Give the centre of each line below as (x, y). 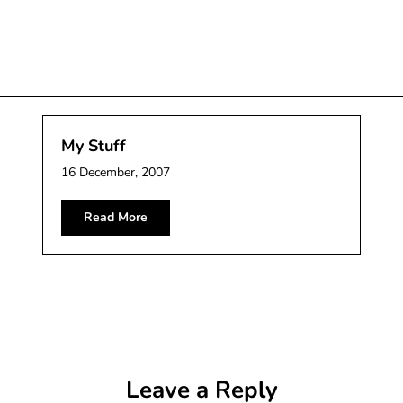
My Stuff (94, 146)
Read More (116, 217)
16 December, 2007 (116, 172)
